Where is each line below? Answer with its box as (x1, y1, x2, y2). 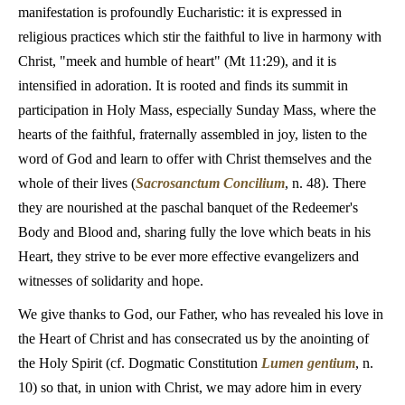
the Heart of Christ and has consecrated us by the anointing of (18, 331, 369, 346)
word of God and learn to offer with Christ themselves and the (18, 151, 372, 166)
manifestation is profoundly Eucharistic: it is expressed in (18, 5, 342, 20)
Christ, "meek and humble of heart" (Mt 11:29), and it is (18, 53, 336, 69)
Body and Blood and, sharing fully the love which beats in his (18, 224, 371, 240)
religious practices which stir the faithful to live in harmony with (18, 29, 381, 44)
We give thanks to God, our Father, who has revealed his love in (18, 306, 383, 322)
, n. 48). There (285, 175, 366, 191)
